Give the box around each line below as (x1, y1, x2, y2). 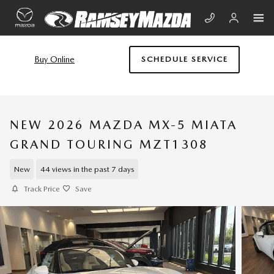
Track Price (24, 184, 60, 193)
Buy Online (34, 54, 75, 65)
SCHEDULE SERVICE (141, 54, 228, 64)
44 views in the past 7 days (40, 164, 135, 174)
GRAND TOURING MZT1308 (10, 137, 209, 152)
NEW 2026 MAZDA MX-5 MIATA (10, 117, 237, 132)
